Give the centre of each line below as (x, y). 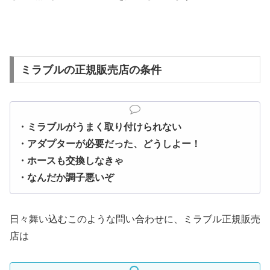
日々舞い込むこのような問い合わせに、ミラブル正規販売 (135, 219)
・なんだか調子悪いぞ (66, 177)
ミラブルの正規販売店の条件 (91, 70)
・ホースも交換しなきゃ (71, 160)
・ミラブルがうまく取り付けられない (99, 127)
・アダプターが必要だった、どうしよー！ (109, 143)
